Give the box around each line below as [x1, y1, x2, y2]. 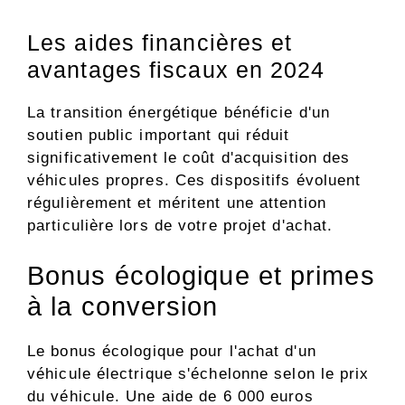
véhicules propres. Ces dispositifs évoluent [27, 172, 362, 190]
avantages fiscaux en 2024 [27, 57, 325, 83]
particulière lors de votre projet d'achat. [27, 217, 334, 235]
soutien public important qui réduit [27, 127, 290, 145]
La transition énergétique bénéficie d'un [27, 104, 331, 122]
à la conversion [27, 291, 219, 321]
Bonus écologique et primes [27, 260, 375, 290]
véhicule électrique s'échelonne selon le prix [27, 364, 370, 382]
